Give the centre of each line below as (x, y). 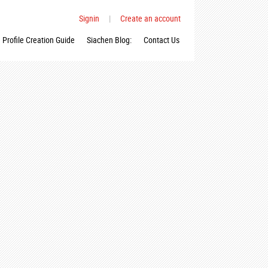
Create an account (150, 18)
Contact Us (162, 40)
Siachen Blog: (109, 40)
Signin (89, 18)
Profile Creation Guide (39, 40)
